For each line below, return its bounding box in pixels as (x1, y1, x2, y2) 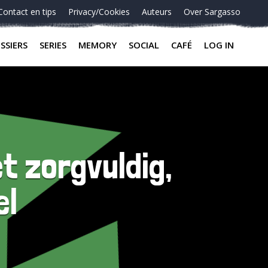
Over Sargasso (184, 6, 240, 17)
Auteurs (142, 6, 172, 17)
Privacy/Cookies (68, 6, 130, 17)
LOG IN (204, 39, 234, 51)
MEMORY (78, 39, 117, 51)
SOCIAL (129, 39, 159, 51)
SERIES (39, 39, 66, 51)
